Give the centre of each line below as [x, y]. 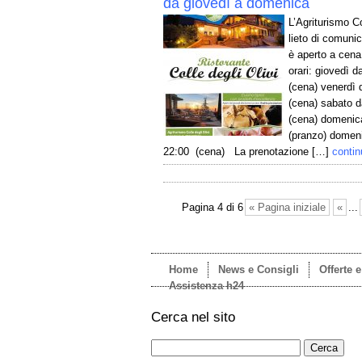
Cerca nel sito [193, 317]
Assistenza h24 [206, 286]
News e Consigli [259, 269]
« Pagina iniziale [287, 207]
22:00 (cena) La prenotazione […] [246, 152]
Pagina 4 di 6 [213, 207]
